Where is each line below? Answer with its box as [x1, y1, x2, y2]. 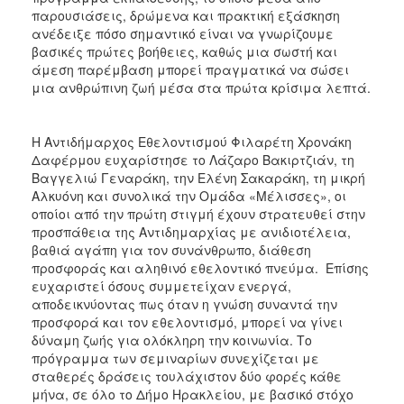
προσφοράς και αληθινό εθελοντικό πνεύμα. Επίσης [32, 258, 369, 277]
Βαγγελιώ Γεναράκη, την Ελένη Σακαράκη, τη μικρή [32, 168, 365, 187]
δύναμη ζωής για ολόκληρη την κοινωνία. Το [32, 330, 312, 349]
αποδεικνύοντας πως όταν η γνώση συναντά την [32, 294, 337, 313]
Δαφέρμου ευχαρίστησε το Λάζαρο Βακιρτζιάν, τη [32, 150, 354, 169]
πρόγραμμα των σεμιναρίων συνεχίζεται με [32, 348, 319, 367]
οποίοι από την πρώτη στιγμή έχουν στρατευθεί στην [32, 204, 365, 223]
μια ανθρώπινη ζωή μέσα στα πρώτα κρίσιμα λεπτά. [32, 78, 371, 96]
